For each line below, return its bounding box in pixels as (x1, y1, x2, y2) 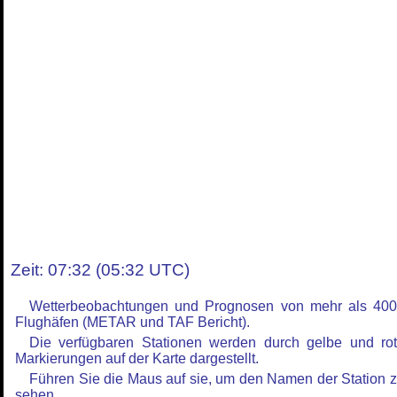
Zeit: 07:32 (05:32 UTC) (11, 261, 190, 279)
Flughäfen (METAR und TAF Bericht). (15, 315, 250, 330)
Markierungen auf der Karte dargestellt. (15, 351, 259, 366)
